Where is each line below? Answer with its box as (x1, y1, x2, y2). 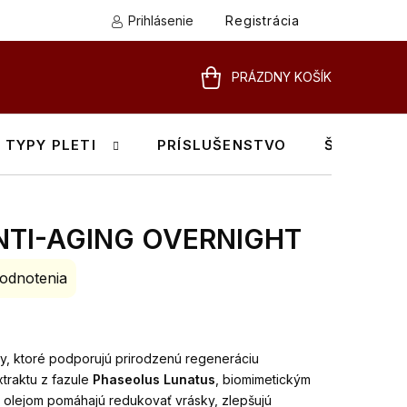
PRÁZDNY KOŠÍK (232, 69, 332, 84)
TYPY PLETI (5, 136, 96, 154)
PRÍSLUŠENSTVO (157, 136, 287, 154)
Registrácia (225, 13, 300, 28)
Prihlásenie (128, 13, 194, 28)
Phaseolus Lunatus (93, 372, 215, 387)
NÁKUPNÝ (199, 90, 259, 106)
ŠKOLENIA (323, 136, 402, 154)
